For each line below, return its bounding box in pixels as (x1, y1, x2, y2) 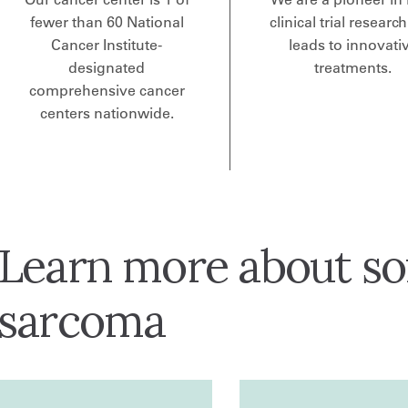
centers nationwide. (39, 104, 174, 123)
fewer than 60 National (29, 13, 184, 32)
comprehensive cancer (28, 81, 185, 100)
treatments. (314, 58, 393, 77)
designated (68, 58, 146, 77)
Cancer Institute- (51, 36, 163, 55)
